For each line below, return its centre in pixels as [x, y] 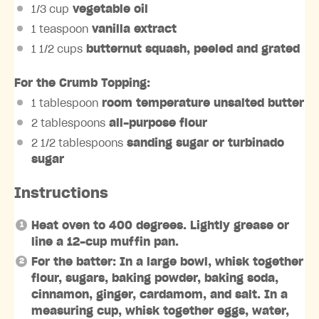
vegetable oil [109, 9]
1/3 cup [50, 9]
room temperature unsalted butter [201, 103]
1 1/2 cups [57, 49]
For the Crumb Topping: [82, 83]
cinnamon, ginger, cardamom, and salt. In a [159, 294]
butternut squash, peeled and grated [191, 49]
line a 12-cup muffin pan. [105, 242]
